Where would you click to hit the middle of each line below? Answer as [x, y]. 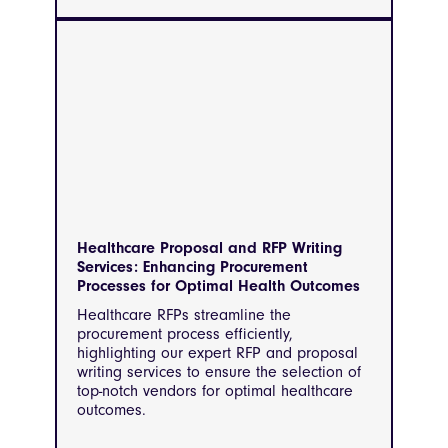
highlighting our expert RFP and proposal [217, 352]
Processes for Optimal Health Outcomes [218, 285]
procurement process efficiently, [185, 333]
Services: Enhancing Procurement [192, 266]
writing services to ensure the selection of [219, 371]
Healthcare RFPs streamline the [184, 314]
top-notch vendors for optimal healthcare [215, 390]
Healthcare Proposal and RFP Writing [209, 247]
